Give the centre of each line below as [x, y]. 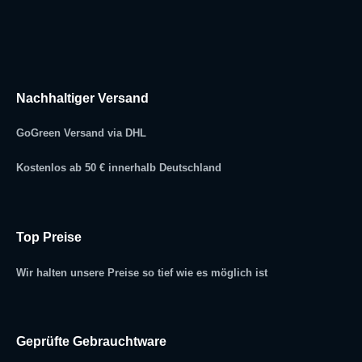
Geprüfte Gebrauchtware [91, 342]
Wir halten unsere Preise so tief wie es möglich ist [142, 272]
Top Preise [49, 237]
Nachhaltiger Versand [82, 98]
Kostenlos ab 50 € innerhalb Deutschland [119, 168]
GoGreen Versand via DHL [81, 133]
